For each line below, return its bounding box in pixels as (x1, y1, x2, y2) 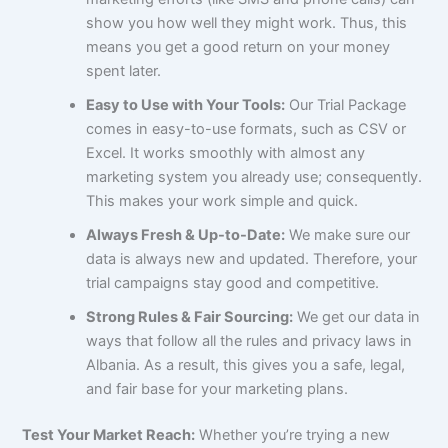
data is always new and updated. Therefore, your (86, 249, 418, 268)
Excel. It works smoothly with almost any (86, 143, 366, 162)
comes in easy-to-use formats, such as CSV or (86, 119, 407, 138)
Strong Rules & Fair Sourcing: (86, 307, 294, 326)
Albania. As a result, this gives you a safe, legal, (86, 355, 406, 374)
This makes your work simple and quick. (86, 191, 359, 210)
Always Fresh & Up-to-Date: (86, 225, 286, 244)
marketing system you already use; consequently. (86, 167, 423, 186)
